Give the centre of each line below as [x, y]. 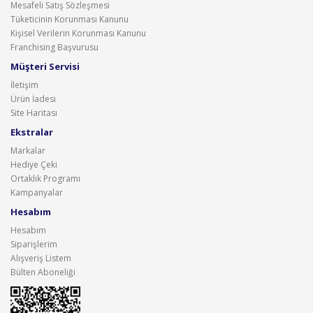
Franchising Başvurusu [54, 47]
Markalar [28, 151]
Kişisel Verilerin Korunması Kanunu [78, 33]
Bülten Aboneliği [43, 272]
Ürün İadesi [33, 99]
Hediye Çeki [34, 165]
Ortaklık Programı [45, 179]
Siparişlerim [34, 244]
